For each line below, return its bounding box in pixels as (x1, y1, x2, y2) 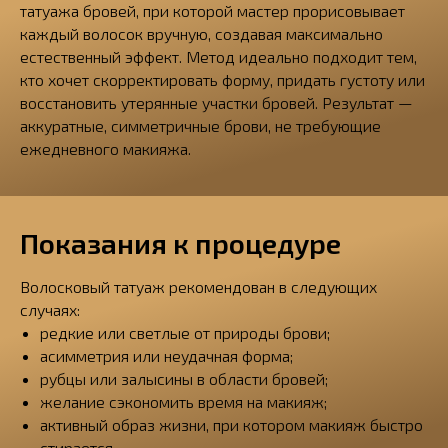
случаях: (20, 300, 80, 319)
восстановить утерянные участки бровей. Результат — (20, 93, 413, 112)
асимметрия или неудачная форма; (40, 346, 293, 365)
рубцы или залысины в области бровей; (40, 369, 328, 388)
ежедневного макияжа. (20, 139, 191, 158)
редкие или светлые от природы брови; (40, 323, 330, 342)
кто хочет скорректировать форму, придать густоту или (20, 70, 425, 89)
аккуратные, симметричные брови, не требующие (20, 116, 381, 135)
